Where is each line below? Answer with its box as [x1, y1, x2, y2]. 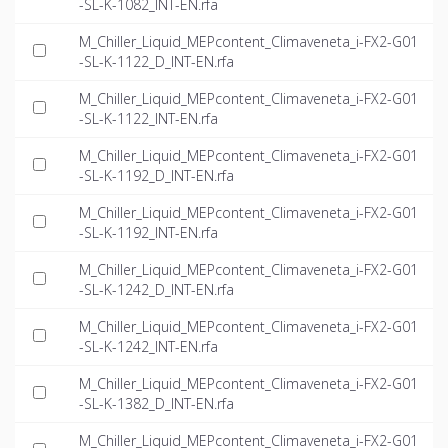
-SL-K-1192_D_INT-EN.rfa [79, 166, 234, 186]
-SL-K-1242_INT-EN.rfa [79, 337, 218, 357]
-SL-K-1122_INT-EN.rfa [79, 109, 218, 129]
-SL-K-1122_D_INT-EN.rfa [79, 52, 234, 72]
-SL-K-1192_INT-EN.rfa [79, 223, 218, 243]
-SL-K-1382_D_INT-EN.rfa [79, 394, 234, 414]
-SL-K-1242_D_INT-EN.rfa [79, 280, 234, 300]
